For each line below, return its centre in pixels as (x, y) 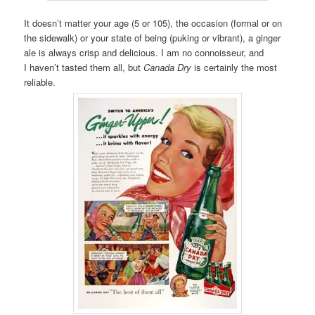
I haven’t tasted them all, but (84, 67)
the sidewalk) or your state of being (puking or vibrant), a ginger (153, 37)
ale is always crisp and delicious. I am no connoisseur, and (144, 52)
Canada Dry (168, 67)
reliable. (40, 82)
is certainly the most (234, 67)
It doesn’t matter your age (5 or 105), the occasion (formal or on (153, 22)
